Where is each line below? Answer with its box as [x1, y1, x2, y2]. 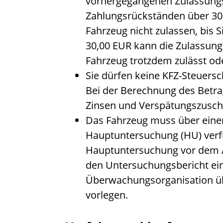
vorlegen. [86, 188, 128, 202]
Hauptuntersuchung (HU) [86, 128, 202, 142]
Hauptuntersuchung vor [86, 143, 196, 157]
